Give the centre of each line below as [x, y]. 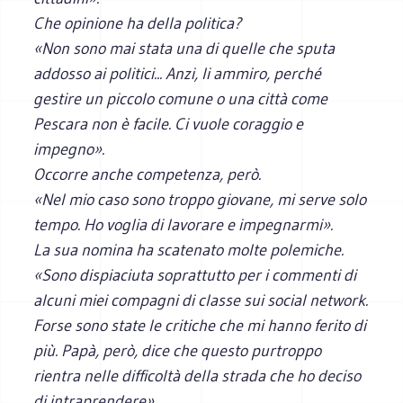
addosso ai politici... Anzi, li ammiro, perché [178, 73]
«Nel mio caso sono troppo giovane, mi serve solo [200, 199]
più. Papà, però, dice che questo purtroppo [178, 350]
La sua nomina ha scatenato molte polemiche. [189, 250]
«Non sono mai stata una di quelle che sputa [184, 48]
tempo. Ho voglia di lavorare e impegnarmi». [184, 224]
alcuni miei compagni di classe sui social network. [201, 300]
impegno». [69, 149]
